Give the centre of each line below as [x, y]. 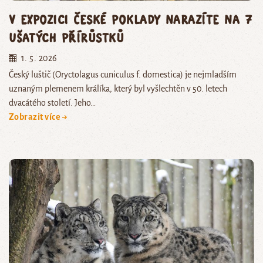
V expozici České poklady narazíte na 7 [131, 19]
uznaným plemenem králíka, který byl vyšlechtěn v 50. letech [118, 89]
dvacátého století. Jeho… [52, 103]
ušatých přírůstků [67, 38]
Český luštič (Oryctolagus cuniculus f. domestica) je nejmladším [123, 75]
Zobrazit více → [38, 117]
